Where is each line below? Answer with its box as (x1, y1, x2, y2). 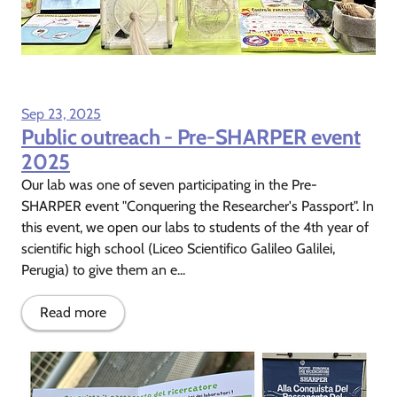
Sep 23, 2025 (21, 105, 101, 122)
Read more (40, 303, 106, 321)
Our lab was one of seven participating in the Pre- (21, 175, 317, 193)
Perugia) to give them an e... (21, 261, 185, 278)
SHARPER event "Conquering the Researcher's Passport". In (21, 197, 374, 214)
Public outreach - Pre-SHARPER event (21, 123, 361, 150)
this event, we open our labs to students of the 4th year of (21, 218, 369, 236)
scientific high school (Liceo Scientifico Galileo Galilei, (21, 239, 335, 257)
